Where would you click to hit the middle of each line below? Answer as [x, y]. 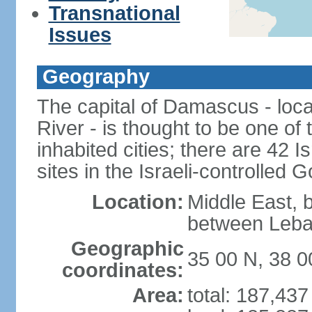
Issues [80, 35]
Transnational [114, 13]
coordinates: [123, 270]
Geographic [127, 249]
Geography [96, 77]
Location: [138, 202]
